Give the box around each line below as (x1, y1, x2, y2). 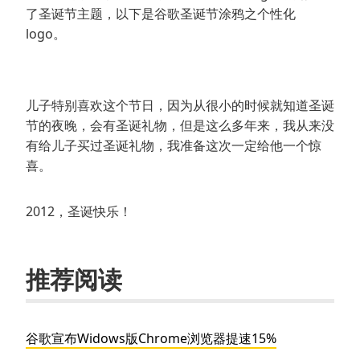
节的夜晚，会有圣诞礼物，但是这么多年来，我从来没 (26, 117, 334, 135)
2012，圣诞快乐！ (26, 202, 132, 221)
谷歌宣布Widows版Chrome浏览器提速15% (26, 329, 276, 348)
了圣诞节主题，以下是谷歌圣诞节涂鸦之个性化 (26, 5, 296, 23)
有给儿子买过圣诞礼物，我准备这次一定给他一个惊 (26, 137, 321, 155)
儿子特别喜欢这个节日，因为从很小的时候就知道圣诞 (26, 96, 334, 115)
